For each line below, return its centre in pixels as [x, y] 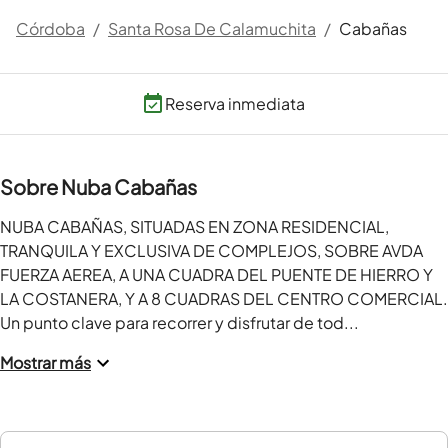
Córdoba [50, 28]
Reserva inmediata [235, 103]
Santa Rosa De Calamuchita [212, 28]
